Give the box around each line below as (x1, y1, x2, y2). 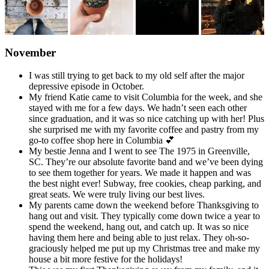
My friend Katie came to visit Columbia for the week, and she (29, 92, 262, 103)
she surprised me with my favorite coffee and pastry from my (29, 124, 259, 135)
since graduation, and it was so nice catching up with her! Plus (29, 113, 264, 124)
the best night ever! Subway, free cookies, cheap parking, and (29, 178, 261, 189)
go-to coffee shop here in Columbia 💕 (29, 135, 175, 146)
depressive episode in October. (29, 81, 144, 92)
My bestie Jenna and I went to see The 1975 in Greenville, (29, 146, 250, 157)
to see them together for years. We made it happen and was (29, 168, 251, 178)
